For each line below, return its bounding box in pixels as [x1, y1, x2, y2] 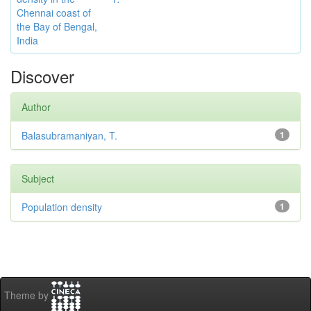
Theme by [4, 288, 51, 303]
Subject [22, 171, 54, 185]
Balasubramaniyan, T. [22, 128, 117, 142]
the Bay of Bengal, [17, 19, 97, 33]
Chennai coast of [17, 6, 91, 19]
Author [22, 100, 51, 114]
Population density [22, 200, 102, 214]
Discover [10, 64, 74, 88]
